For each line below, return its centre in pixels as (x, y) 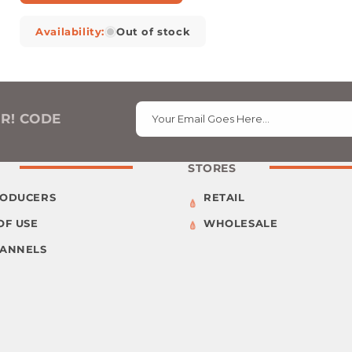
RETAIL (224, 197)
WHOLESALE (241, 223)
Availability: (70, 31)
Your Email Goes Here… (211, 118)
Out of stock (154, 31)
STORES (212, 168)
